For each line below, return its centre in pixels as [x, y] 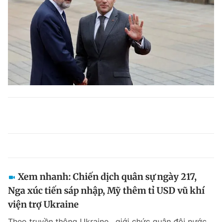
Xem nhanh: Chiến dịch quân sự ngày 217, [107, 177]
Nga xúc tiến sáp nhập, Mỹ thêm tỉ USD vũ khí [106, 191]
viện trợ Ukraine [43, 204]
